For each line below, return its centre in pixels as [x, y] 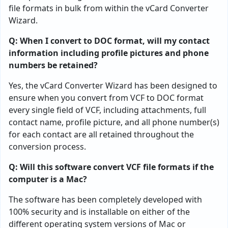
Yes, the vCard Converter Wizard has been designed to [113, 86]
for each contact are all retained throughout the [101, 135]
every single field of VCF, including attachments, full [107, 110]
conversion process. [47, 147]
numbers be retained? [53, 65]
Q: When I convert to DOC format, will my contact [109, 41]
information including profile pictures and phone [109, 53]
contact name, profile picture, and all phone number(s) [114, 122]
